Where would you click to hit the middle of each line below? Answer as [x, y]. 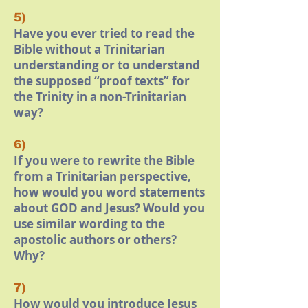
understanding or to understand [107, 65]
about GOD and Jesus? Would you [109, 208]
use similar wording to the [89, 224]
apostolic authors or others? [95, 240]
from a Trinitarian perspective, [102, 176]
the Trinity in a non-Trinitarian [100, 97]
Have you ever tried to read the [104, 33]
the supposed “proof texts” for [102, 81]
